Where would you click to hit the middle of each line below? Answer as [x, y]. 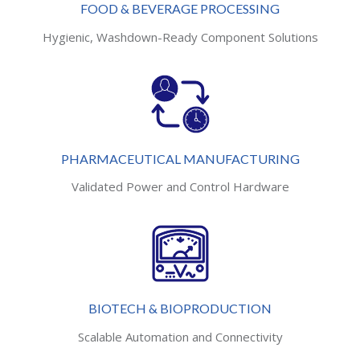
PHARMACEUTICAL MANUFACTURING [180, 158]
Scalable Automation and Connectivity [180, 336]
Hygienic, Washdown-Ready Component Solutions [180, 37]
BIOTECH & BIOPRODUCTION [180, 309]
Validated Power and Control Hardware [180, 187]
